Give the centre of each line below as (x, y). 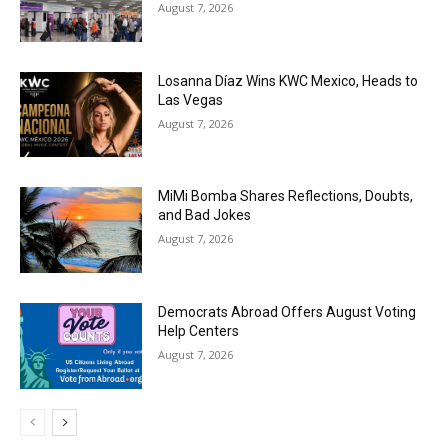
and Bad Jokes (205, 215)
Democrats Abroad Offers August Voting (287, 311)
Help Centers (199, 330)
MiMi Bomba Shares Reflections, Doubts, (286, 196)
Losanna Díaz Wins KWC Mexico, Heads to (288, 80)
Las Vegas (191, 99)
